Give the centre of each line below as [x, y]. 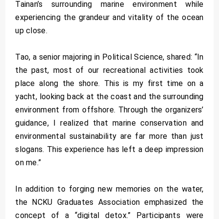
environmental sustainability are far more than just [109, 136]
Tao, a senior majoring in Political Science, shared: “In [109, 57]
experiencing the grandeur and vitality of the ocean [109, 17]
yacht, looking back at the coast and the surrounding [109, 96]
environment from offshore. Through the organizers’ [109, 109]
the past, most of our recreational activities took [109, 70]
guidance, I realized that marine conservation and [109, 123]
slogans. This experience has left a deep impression [109, 149]
